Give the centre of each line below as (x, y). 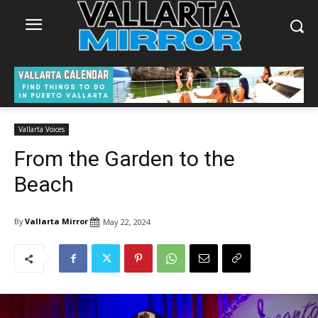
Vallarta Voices (42, 129)
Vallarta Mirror (56, 221)
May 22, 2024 (127, 221)
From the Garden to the (125, 158)
